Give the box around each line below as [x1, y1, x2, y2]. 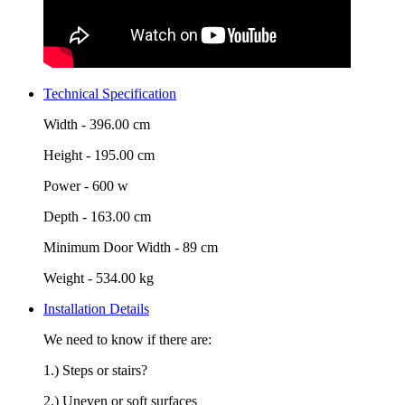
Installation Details [43, 301, 149, 316]
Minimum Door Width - [43, 240, 183, 255]
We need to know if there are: [43, 332, 212, 347]
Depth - [43, 209, 90, 224]
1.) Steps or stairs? [43, 363, 147, 378]
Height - [43, 147, 94, 163]
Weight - [43, 270, 96, 286]
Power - [43, 178, 92, 193]
